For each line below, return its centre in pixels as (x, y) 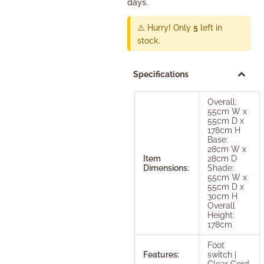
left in (210, 27)
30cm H (222, 196)
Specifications (161, 74)
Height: (221, 215)
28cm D (222, 158)
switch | (222, 254)
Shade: (220, 168)
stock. (148, 40)
